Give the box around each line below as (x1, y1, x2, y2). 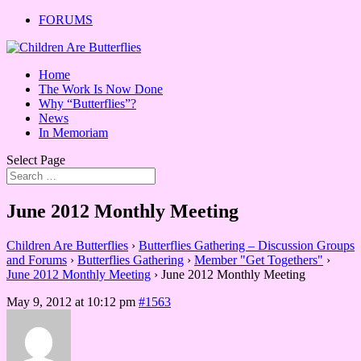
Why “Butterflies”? (39, 97, 136, 110)
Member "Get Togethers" (194, 252, 323, 267)
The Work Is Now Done (39, 82, 163, 96)
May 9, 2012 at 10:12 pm (6, 294, 135, 309)
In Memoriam (39, 126, 108, 139)
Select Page (6, 153, 65, 167)
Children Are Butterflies (6, 238, 128, 252)
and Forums (6, 252, 67, 267)
